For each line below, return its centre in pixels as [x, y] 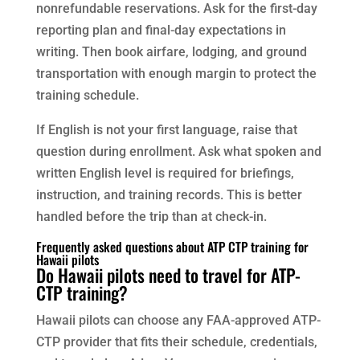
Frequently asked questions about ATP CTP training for [172, 247]
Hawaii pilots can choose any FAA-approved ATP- [178, 321]
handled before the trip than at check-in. [151, 217]
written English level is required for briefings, [165, 174]
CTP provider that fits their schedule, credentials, [176, 342]
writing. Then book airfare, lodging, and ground [171, 52]
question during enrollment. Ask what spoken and [178, 152]
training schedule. [87, 96]
